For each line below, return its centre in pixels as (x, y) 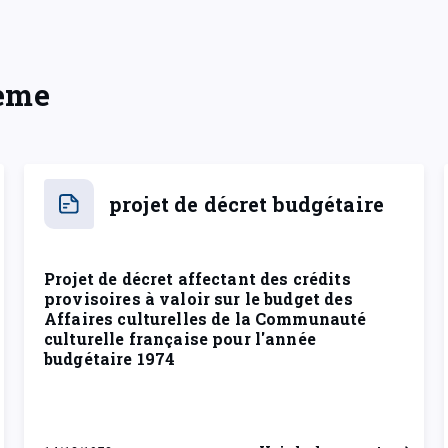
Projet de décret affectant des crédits (197, 278)
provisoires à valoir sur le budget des (198, 298)
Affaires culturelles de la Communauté (205, 318)
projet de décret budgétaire (247, 204)
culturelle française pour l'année (180, 338)
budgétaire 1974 (110, 358)
